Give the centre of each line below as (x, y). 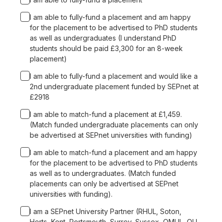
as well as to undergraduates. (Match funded (103, 173)
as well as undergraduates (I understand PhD (103, 38)
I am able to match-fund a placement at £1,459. (106, 114)
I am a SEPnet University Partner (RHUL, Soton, (106, 212)
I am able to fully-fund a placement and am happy (110, 17)
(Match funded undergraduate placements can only (114, 125)
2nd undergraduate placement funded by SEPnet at (114, 87)
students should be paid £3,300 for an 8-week (106, 49)
